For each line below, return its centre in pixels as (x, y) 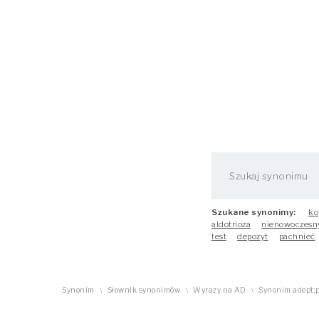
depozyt (253, 236)
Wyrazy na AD (219, 290)
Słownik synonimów (143, 290)
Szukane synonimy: (254, 212)
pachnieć (297, 236)
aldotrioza (231, 224)
